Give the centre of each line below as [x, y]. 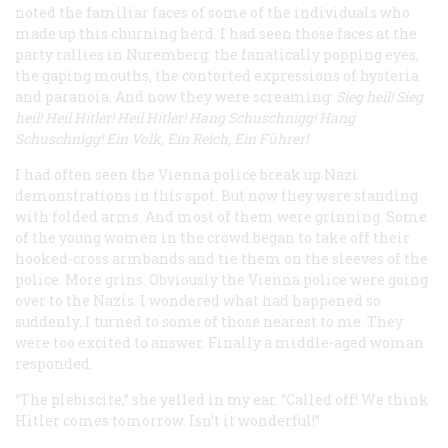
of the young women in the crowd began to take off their [212, 237]
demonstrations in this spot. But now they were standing [216, 195]
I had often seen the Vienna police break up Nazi [186, 174]
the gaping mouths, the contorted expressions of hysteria [217, 75]
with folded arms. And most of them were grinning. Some [221, 216]
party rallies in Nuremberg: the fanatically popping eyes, [217, 54]
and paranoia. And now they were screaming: [175, 96]
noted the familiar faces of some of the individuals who [212, 12]
